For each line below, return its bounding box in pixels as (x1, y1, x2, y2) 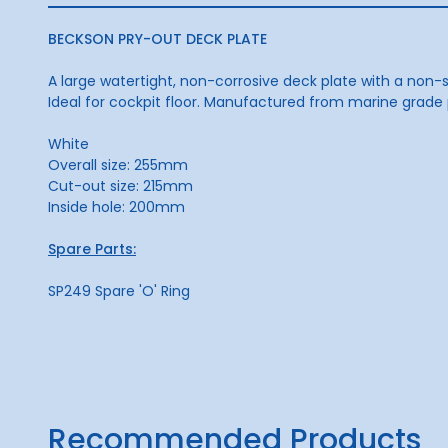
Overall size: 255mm (48, 155, 188, 175)
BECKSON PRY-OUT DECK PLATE (48, 29, 267, 49)
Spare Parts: (48, 239, 136, 259)
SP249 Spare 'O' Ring (48, 281, 190, 301)
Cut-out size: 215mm (48, 176, 193, 196)
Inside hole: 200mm (48, 197, 185, 217)
